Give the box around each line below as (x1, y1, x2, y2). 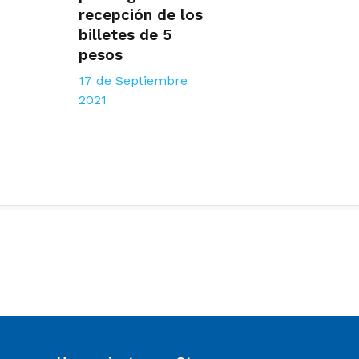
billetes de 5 (79, 26, 173, 45)
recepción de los (79, 6, 204, 25)
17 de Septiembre (79, 73, 188, 89)
